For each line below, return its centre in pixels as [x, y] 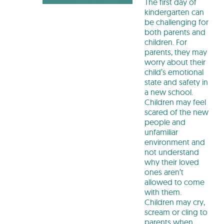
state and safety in [176, 82]
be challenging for [176, 22]
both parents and [175, 32]
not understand [172, 152]
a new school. [169, 92]
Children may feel [175, 102]
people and [165, 122]
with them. [163, 192]
